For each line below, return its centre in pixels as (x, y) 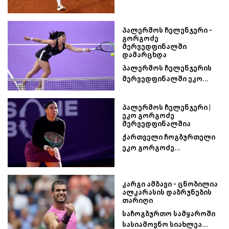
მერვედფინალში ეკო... (165, 79)
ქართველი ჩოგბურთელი (169, 137)
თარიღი (138, 201)
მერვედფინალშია (156, 123)
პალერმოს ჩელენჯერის (167, 68)
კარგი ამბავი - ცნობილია (170, 184)
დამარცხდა (144, 55)
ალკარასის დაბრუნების (167, 192)
